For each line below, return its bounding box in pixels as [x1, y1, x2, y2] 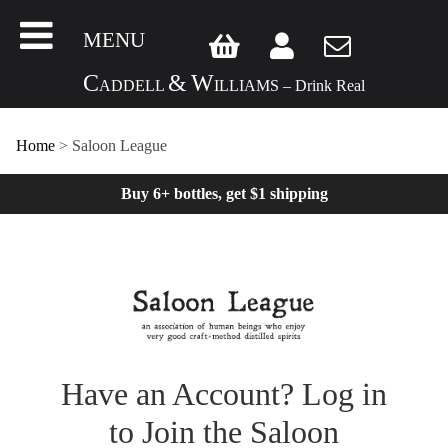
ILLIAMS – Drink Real [214, 77, 365, 95]
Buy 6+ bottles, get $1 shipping [120, 185, 328, 202]
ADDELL [99, 77, 168, 95]
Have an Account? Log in [61, 376, 387, 413]
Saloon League [72, 137, 167, 154]
